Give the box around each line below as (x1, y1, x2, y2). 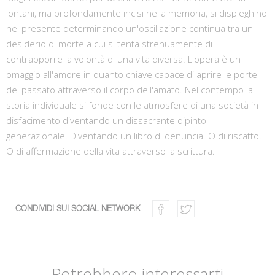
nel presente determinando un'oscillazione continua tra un (6, 21, 253, 34)
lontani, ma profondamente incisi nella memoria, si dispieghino (6, 6, 267, 19)
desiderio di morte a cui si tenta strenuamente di (6, 37, 212, 50)
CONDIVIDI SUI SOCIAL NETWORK (15, 205, 140, 212)
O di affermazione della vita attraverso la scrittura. (6, 144, 215, 157)
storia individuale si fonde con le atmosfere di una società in (6, 98, 258, 111)
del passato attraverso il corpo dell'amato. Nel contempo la (6, 83, 253, 96)
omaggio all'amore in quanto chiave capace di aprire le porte (6, 68, 257, 80)
